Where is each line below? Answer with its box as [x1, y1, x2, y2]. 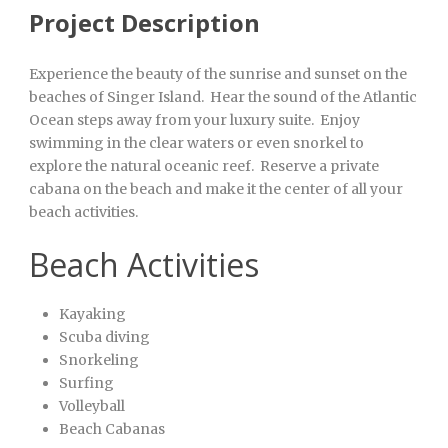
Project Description [29, 5, 260, 39]
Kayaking [59, 304, 126, 323]
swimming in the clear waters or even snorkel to [29, 133, 364, 152]
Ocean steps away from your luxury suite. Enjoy [29, 110, 360, 129]
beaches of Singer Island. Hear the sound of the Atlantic [29, 87, 417, 106]
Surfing [59, 373, 114, 392]
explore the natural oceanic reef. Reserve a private [29, 156, 379, 175]
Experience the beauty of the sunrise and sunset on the [29, 64, 407, 83]
